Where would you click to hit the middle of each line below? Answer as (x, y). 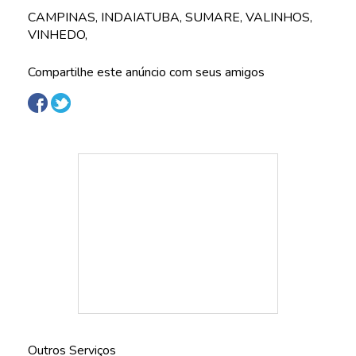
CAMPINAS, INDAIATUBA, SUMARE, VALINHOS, (170, 17)
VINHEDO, (58, 35)
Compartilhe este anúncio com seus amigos (146, 72)
